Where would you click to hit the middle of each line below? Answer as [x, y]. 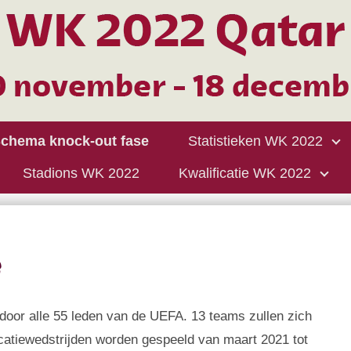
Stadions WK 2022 [81, 173]
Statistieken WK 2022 [255, 141]
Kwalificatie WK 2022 [245, 173]
